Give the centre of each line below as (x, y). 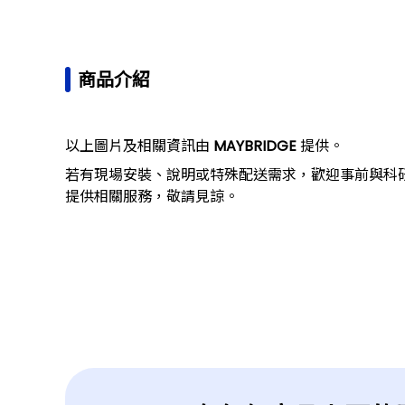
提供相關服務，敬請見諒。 (152, 197)
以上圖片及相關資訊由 (137, 146)
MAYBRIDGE (255, 146)
